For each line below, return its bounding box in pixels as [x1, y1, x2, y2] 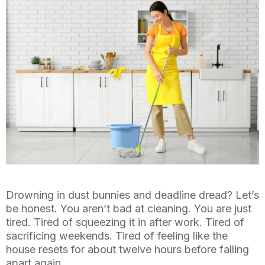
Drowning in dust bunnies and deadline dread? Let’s [6, 189, 259, 202]
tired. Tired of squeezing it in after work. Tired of [6, 216, 244, 229]
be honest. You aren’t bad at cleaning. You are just [6, 202, 251, 215]
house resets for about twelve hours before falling [6, 243, 249, 256]
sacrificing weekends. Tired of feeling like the [6, 230, 228, 243]
